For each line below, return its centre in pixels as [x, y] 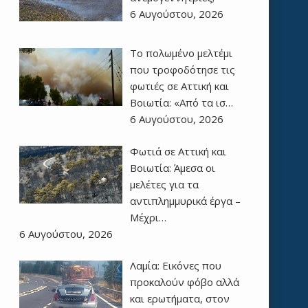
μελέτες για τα [164, 184]
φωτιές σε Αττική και [179, 86]
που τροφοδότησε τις [182, 70]
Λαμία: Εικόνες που [175, 266]
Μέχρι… [148, 217]
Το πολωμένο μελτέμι [181, 53]
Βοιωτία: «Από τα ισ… [181, 103]
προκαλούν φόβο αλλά [184, 282]
